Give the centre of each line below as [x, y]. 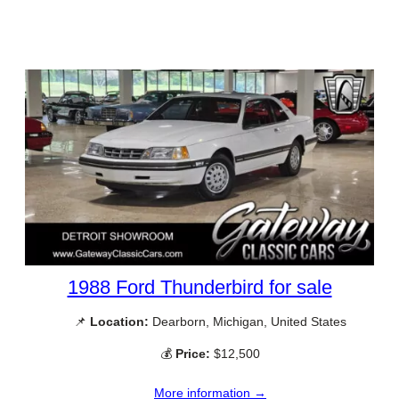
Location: [119, 322]
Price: [193, 353]
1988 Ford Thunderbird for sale [199, 288]
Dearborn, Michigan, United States [248, 322]
